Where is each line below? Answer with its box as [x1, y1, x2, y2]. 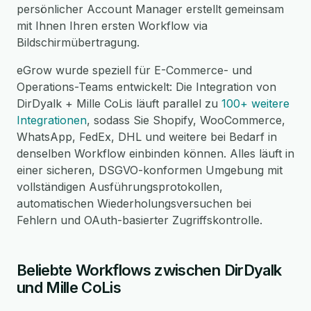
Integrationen [17, 113, 87, 127]
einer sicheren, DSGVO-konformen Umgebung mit [17, 163, 283, 177]
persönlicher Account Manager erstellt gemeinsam [17, 2, 284, 16]
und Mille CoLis [17, 278, 121, 296]
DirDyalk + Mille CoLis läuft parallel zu [17, 96, 221, 110]
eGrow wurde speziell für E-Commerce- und [17, 63, 252, 77]
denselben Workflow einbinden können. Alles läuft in [17, 146, 294, 160]
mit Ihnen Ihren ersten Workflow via [17, 19, 208, 33]
